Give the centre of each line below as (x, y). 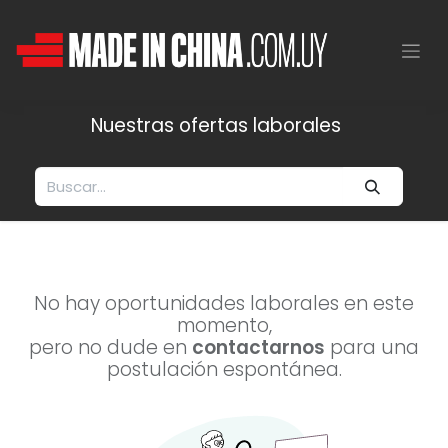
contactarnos (258, 347)
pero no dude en (110, 347)
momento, (224, 325)
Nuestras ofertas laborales (216, 126)
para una (372, 347)
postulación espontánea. (224, 369)
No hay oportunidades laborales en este (224, 303)
